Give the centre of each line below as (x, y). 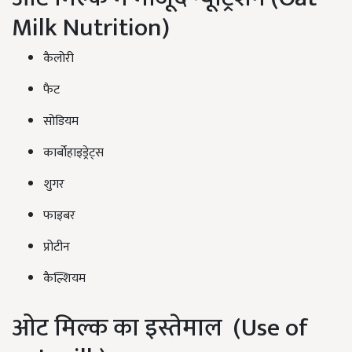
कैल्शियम (64, 279)
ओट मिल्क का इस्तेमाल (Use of (160, 328)
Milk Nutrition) (91, 28)
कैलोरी (59, 59)
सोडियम (61, 122)
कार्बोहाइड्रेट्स (73, 153)
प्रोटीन (57, 247)
